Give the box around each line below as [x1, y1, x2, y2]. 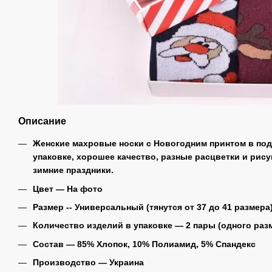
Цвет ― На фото [33, 183, 103, 194]
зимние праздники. [33, 165, 114, 175]
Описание [18, 116, 66, 127]
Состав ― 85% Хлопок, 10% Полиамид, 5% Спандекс [33, 239, 258, 249]
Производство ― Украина [33, 257, 146, 268]
